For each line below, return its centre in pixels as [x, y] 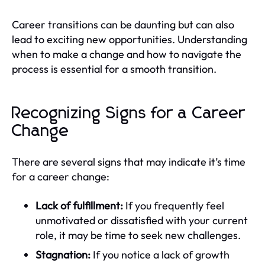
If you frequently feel [174, 205]
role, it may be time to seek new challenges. [138, 235]
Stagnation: [63, 254]
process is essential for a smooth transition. [114, 69]
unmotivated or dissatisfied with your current [142, 220]
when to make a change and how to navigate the [127, 54]
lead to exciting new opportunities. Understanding [130, 39]
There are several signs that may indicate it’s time [129, 161]
